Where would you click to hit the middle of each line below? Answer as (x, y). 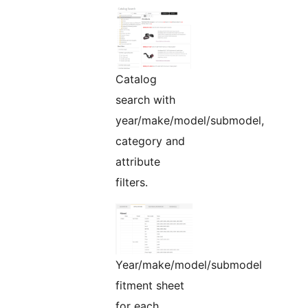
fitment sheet (150, 285)
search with (145, 99)
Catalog (136, 79)
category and (150, 141)
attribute (138, 161)
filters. (132, 182)
